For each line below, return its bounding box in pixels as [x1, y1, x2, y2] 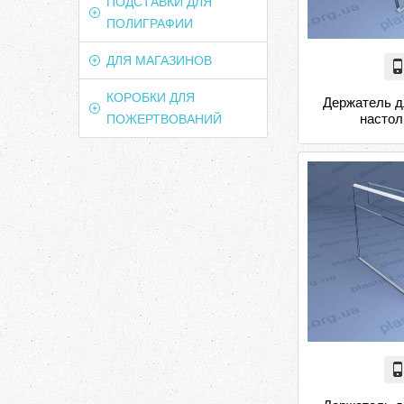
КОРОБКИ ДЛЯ [106, 90, 195, 105]
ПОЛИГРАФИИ [106, 16, 193, 31]
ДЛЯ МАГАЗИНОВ [106, 53, 212, 68]
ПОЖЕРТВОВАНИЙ [106, 112, 222, 126]
